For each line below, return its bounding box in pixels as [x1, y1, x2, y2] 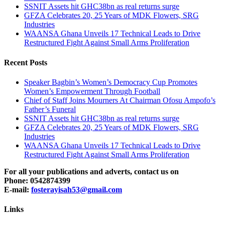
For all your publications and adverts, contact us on [4, 167, 179, 176]
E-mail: [4, 185, 31, 194]
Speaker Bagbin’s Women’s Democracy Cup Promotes [24, 77, 197, 86]
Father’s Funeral [24, 104, 76, 114]
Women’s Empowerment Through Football [24, 86, 160, 95]
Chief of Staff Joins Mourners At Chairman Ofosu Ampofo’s [24, 95, 215, 104]
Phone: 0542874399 [4, 176, 70, 185]
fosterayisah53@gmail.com [31, 185, 122, 194]
